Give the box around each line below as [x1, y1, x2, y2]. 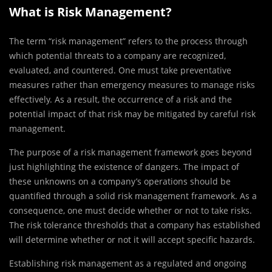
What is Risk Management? [9, 4, 172, 21]
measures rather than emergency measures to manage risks [9, 79, 255, 91]
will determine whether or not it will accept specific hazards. [9, 234, 255, 246]
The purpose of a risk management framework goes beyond [9, 146, 252, 158]
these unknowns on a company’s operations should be [9, 175, 231, 188]
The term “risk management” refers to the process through [9, 35, 248, 47]
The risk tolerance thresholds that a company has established [9, 219, 260, 231]
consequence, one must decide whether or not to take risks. [9, 205, 252, 217]
